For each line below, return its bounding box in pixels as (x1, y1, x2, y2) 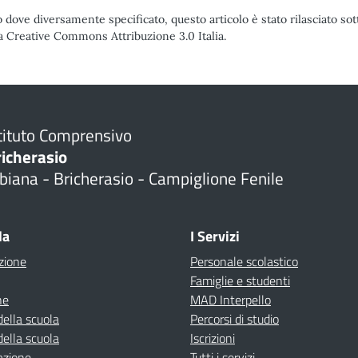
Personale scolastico (190, 252, 298, 271)
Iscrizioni (190, 328, 235, 348)
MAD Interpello (190, 290, 271, 309)
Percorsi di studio (190, 309, 279, 328)
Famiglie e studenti (190, 271, 290, 290)
